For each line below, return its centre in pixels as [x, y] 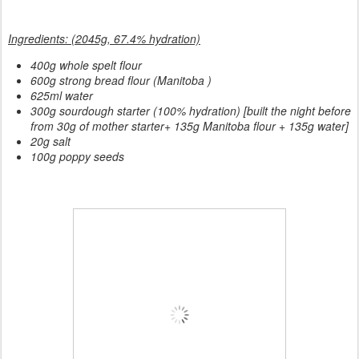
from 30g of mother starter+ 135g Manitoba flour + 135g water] [190, 125]
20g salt [50, 141]
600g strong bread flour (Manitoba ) [121, 80]
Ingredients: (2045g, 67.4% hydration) [104, 38]
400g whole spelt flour [86, 65]
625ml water [62, 95]
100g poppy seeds [77, 156]
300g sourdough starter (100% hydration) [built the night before [191, 110]
